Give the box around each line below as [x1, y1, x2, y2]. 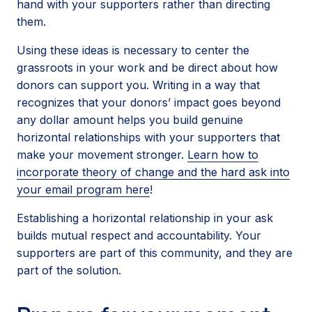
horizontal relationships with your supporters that [17, 130, 280, 144]
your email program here [17, 182, 150, 196]
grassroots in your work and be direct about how [17, 60, 278, 75]
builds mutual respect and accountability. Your [17, 228, 261, 242]
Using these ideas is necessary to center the [17, 42, 249, 57]
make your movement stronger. [17, 147, 187, 162]
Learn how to [187, 147, 258, 162]
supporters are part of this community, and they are [17, 245, 292, 260]
